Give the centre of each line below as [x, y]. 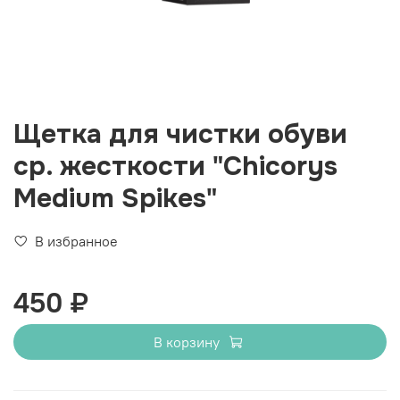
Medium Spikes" [115, 199]
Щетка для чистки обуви [180, 134]
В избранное [76, 242]
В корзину [186, 342]
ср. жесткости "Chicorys [175, 167]
